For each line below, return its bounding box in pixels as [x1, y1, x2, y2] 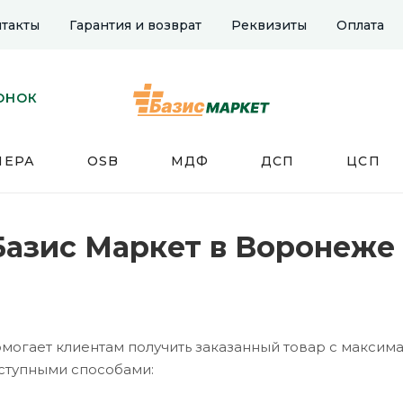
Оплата [336, 16, 384, 33]
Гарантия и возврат [69, 16, 201, 33]
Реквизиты [231, 16, 307, 33]
